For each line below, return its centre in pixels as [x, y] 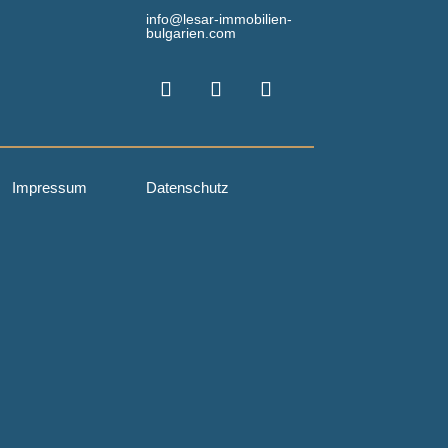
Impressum [49, 188]
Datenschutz [187, 188]
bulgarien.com [190, 32]
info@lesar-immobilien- [218, 18]
